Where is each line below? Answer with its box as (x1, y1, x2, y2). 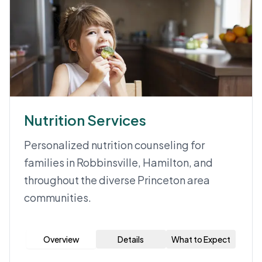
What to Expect (171, 234, 230, 244)
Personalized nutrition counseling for (24, 138, 205, 151)
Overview (43, 234, 80, 244)
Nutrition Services (24, 111, 146, 129)
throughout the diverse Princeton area (24, 173, 210, 187)
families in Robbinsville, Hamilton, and (24, 156, 213, 169)
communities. (24, 191, 91, 204)
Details (118, 234, 144, 244)
